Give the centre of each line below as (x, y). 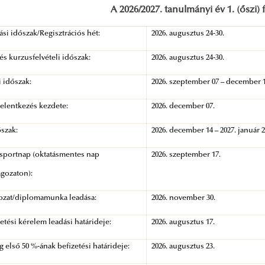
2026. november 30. (184, 198)
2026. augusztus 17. (183, 223)
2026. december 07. (183, 107)
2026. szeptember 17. (186, 155)
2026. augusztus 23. (183, 247)
